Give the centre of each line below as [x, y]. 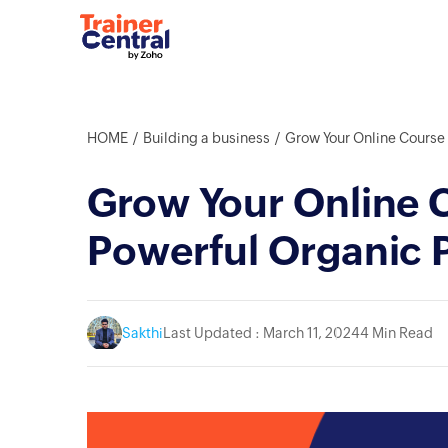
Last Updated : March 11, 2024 [261, 333]
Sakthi [142, 333]
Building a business [206, 138]
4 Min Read [396, 333]
